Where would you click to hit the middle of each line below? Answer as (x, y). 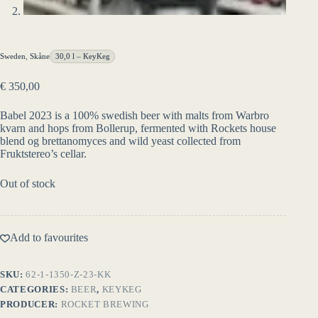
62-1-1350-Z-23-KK (68, 274)
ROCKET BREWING (105, 304)
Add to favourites (49, 237)
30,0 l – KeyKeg (82, 56)
